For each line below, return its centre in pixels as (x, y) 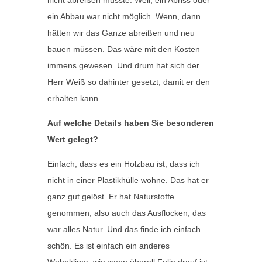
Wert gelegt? (73, 139)
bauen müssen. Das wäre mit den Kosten (123, 49)
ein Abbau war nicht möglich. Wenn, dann (124, 17)
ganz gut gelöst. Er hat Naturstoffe (111, 197)
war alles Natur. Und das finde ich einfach (124, 230)
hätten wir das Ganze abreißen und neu (121, 33)
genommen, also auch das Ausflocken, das (126, 213)
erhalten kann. (74, 99)
